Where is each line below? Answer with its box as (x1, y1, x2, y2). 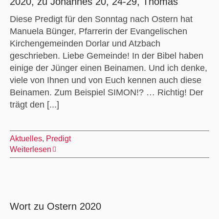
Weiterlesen (9, 145, 51, 153)
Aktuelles (9, 134, 42, 143)
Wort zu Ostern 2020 (9, 200, 101, 212)
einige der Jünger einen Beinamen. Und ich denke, (9, 63, 207, 73)
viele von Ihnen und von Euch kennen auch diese (9, 75, 201, 85)
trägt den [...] (9, 99, 59, 109)
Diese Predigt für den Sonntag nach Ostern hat (9, 14, 193, 24)
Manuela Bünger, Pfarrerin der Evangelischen (9, 26, 187, 36)
